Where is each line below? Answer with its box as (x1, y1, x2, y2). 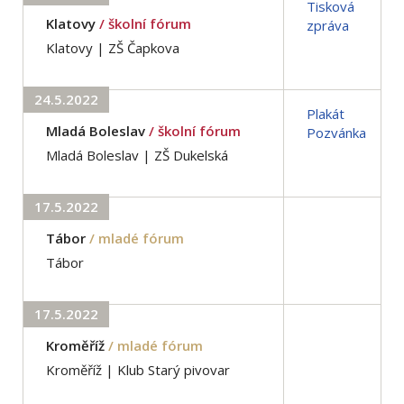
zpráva (307, 15, 349, 34)
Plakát (307, 104, 344, 123)
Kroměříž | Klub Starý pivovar (46, 360, 230, 379)
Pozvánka (307, 123, 366, 142)
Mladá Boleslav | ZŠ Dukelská (46, 145, 228, 164)
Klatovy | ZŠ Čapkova (46, 38, 179, 57)
